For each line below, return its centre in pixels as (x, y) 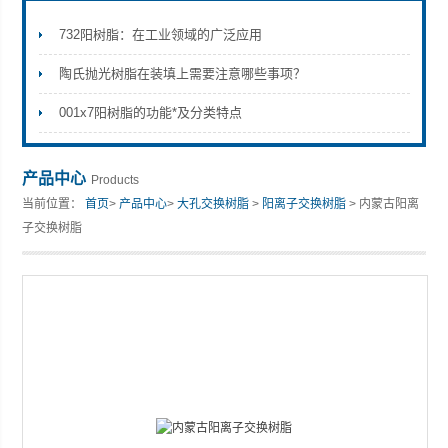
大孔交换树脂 (213, 204)
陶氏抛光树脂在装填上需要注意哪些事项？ (182, 73)
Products (115, 180)
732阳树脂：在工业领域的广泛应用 (160, 34)
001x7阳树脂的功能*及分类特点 (150, 112)
